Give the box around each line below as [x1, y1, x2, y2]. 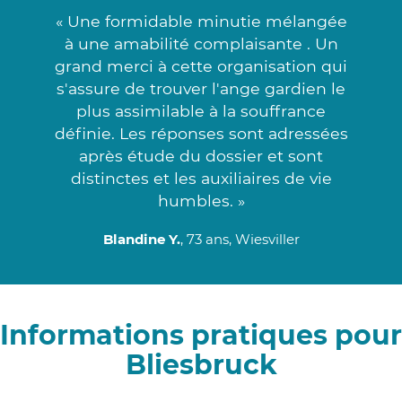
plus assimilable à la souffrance [76, 100, 326, 120]
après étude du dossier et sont [79, 145, 323, 165]
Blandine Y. [102, 230, 180, 248]
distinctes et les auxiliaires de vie [70, 168, 332, 188]
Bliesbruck [125, 347, 277, 381]
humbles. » [157, 190, 245, 210]
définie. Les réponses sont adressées [54, 123, 348, 143]
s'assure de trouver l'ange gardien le [57, 78, 345, 98]
